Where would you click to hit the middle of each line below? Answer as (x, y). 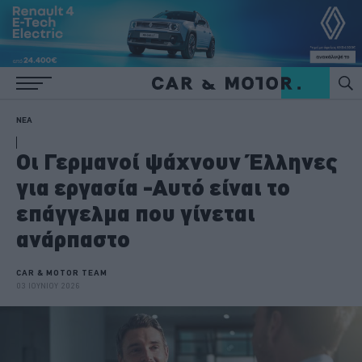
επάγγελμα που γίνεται (136, 213)
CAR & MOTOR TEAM (62, 272)
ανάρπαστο (73, 239)
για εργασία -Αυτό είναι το (153, 187)
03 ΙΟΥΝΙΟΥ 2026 (48, 285)
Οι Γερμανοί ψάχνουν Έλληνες (177, 161)
